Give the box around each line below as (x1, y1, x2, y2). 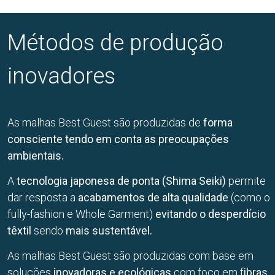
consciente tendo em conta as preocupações (7, 132, 229, 145)
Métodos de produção (7, 30, 223, 56)
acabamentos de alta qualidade (78, 191, 228, 204)
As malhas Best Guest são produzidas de (7, 115, 203, 129)
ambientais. (7, 149, 64, 162)
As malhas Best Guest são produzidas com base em (7, 249, 254, 263)
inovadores (7, 63, 115, 90)
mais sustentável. (66, 224, 152, 238)
